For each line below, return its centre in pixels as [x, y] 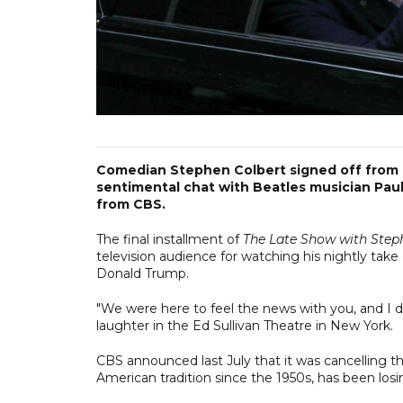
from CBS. [131, 204]
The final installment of [170, 239]
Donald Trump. [143, 273]
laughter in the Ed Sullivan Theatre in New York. [245, 325]
